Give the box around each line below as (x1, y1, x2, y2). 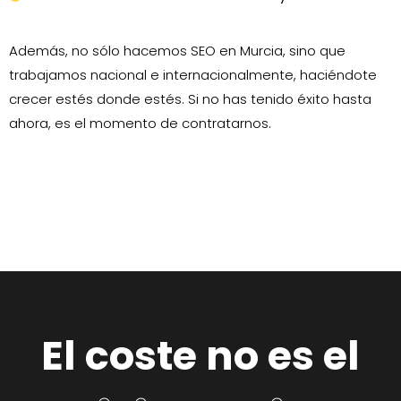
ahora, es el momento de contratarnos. (9, 114, 271, 133)
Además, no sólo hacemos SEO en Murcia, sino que (9, 41, 346, 61)
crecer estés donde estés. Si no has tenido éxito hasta (9, 90, 371, 109)
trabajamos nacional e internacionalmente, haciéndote (9, 65, 377, 85)
